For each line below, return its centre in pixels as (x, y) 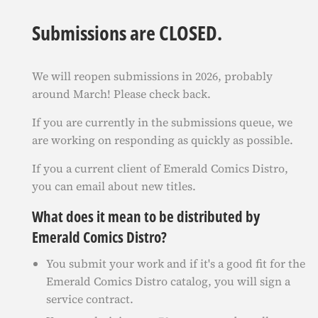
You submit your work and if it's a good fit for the (176, 263)
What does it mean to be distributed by (146, 216)
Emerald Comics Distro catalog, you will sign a (168, 281)
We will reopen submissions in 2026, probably (152, 76)
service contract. (90, 298)
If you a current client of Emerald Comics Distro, (160, 168)
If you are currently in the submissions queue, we (162, 122)
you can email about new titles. (114, 186)
